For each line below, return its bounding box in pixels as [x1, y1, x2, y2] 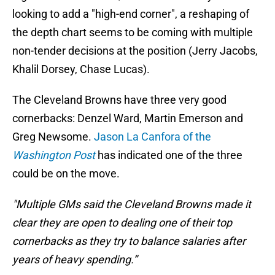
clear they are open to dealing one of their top [12, 216, 232, 230]
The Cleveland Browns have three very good [12, 93, 227, 107]
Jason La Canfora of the [94, 130, 211, 144]
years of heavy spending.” [12, 253, 137, 266]
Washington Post [12, 149, 95, 162]
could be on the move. [12, 167, 120, 180]
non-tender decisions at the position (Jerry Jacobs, [12, 44, 258, 58]
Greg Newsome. [12, 130, 94, 144]
